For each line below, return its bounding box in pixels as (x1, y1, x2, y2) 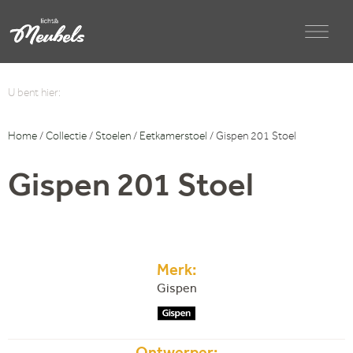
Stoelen (95, 132, 131, 144)
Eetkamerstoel (139, 132, 207, 144)
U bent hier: (8, 89, 65, 100)
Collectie (46, 132, 87, 144)
